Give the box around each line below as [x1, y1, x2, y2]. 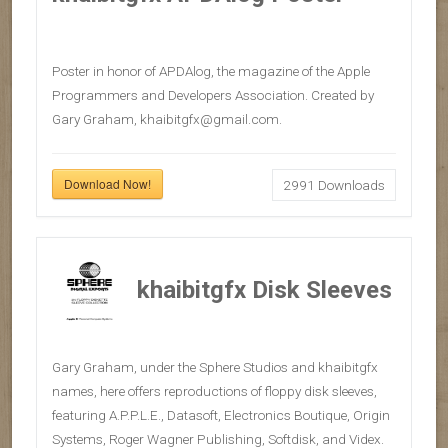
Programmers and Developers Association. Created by [52, 87, 374, 104]
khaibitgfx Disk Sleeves [137, 276, 392, 305]
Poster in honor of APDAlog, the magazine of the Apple [52, 63, 370, 80]
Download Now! [64, 175, 151, 193]
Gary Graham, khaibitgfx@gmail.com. [52, 111, 282, 128]
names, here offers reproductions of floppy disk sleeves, [52, 383, 377, 400]
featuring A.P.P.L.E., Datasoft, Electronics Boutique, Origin [52, 407, 390, 424]
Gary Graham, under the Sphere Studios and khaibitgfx [52, 359, 378, 376]
